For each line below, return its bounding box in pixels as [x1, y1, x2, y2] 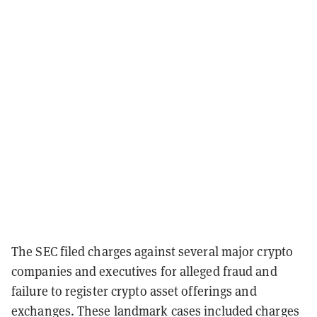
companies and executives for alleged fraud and [11, 263, 277, 279]
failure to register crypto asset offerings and [11, 282, 257, 299]
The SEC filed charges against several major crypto [11, 243, 294, 260]
